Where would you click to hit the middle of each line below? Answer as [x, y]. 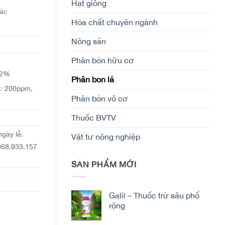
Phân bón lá [93, 79]
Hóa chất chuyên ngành [115, 22]
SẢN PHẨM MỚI [104, 164]
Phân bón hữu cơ [103, 60]
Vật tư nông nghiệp [106, 136]
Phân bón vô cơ [100, 98]
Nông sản [89, 41]
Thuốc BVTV [94, 117]
